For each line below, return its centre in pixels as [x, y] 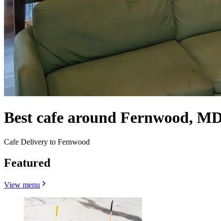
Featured [27, 163]
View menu [22, 184]
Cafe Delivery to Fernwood [47, 142]
